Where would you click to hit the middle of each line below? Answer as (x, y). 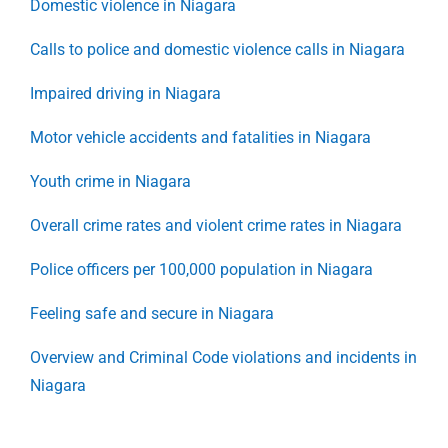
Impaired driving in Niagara (125, 93)
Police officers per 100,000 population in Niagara (201, 269)
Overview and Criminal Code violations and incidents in (223, 357)
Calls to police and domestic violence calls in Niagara (217, 49)
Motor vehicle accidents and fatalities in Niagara (200, 137)
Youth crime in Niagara (110, 181)
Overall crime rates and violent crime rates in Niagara (216, 225)
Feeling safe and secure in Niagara (152, 313)
